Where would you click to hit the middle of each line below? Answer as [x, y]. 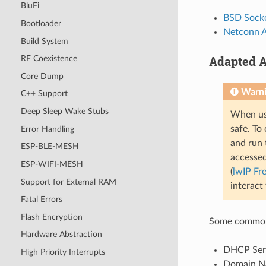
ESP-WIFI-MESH [52, 164]
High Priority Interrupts [63, 252]
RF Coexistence [49, 59]
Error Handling [47, 129]
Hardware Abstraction [61, 235]
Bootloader [41, 23]
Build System [44, 41]
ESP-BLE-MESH [50, 147]
